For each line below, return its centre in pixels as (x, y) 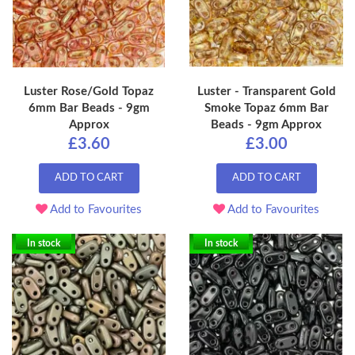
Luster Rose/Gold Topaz (89, 92)
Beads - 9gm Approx (266, 125)
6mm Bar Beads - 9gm (89, 109)
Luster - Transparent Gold (266, 92)
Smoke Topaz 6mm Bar (266, 109)
